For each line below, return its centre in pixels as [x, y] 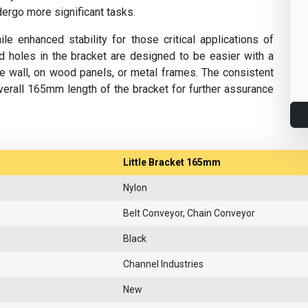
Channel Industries [163, 264]
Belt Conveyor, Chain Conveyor [189, 213]
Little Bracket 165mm [172, 163]
